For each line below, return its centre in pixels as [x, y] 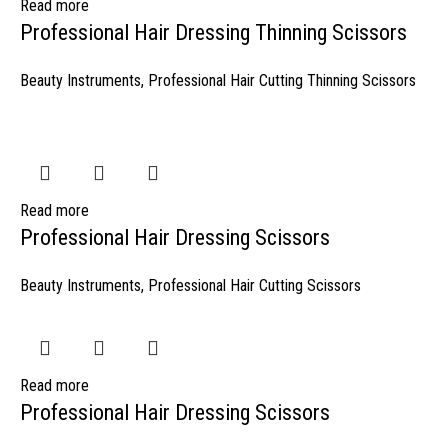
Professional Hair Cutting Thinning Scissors [282, 80]
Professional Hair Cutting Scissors [254, 285]
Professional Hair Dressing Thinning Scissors [213, 32]
